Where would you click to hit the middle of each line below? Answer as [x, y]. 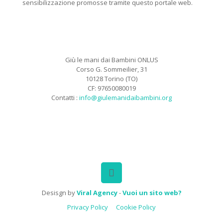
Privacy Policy [88, 207]
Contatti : [65, 97]
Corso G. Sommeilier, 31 [111, 69]
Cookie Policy [136, 207]
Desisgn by [59, 192]
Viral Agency [97, 192]
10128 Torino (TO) [111, 78]
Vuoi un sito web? [152, 192]
